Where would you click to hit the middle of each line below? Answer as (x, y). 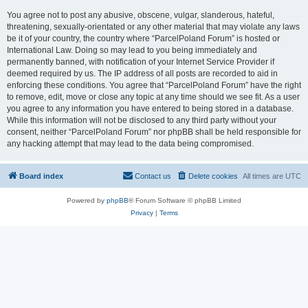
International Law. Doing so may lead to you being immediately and (132, 50)
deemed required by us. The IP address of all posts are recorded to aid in (142, 74)
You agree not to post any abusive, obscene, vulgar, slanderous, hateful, (141, 15)
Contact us (153, 176)
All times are (264, 176)
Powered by (87, 200)
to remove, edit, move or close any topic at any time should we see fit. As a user (153, 97)
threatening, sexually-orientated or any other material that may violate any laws (153, 27)
